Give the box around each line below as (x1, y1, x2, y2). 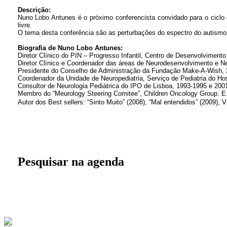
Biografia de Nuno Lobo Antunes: (17, 44, 123, 52)
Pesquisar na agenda (17, 155, 124, 169)
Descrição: (17, 6, 51, 14)
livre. (17, 21, 32, 29)
